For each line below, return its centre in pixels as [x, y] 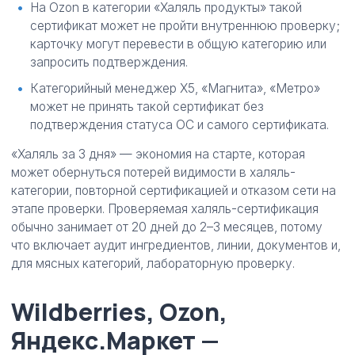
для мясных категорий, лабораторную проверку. [153, 263]
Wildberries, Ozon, [119, 312]
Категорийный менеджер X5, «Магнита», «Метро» [175, 88]
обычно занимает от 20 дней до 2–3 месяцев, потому [167, 227]
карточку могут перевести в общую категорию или [178, 44]
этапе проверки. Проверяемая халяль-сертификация [165, 209]
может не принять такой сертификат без [147, 107]
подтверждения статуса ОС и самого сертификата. [179, 125]
